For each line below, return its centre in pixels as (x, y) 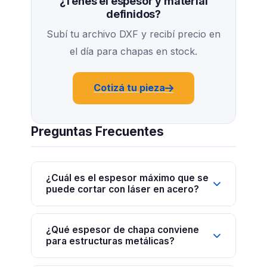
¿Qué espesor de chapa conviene (122, 230)
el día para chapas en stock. (133, 51)
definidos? (133, 14)
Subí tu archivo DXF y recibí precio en (133, 34)
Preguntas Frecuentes (97, 131)
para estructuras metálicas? (110, 241)
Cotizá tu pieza (129, 88)
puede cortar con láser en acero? (122, 190)
